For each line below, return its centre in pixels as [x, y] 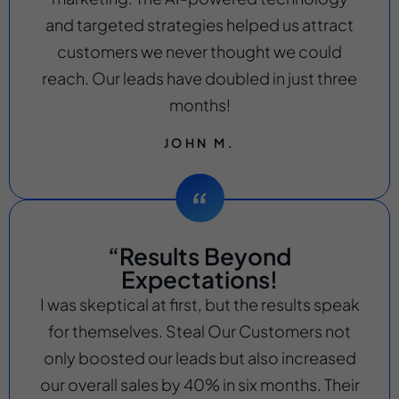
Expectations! [199, 279]
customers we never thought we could [199, 51]
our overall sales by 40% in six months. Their [199, 384]
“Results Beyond [199, 256]
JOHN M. [199, 142]
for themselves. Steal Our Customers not [199, 330]
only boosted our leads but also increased [199, 357]
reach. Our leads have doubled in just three [199, 77]
